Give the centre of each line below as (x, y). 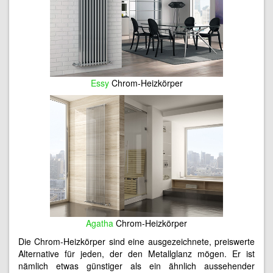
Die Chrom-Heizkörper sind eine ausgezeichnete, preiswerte (136, 241)
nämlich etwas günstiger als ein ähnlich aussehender (136, 265)
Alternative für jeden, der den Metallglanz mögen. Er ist (136, 253)
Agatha (100, 223)
